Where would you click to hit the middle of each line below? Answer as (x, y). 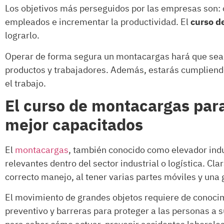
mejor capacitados (74, 125)
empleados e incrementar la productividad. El (98, 22)
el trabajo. (25, 83)
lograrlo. (22, 36)
